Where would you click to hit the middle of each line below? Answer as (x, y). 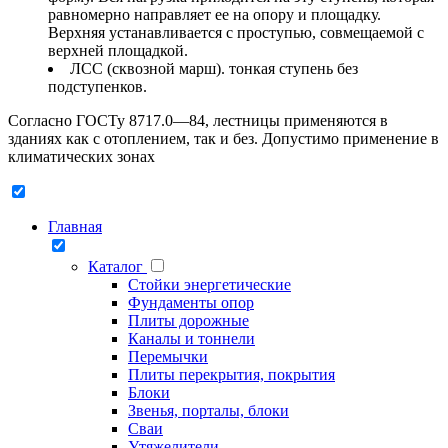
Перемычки (168, 357)
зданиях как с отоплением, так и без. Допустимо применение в (223, 139)
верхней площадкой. (118, 51)
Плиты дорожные (188, 321)
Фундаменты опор (191, 303)
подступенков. (97, 87)
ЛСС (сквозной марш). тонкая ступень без (214, 69)
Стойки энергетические (209, 285)
